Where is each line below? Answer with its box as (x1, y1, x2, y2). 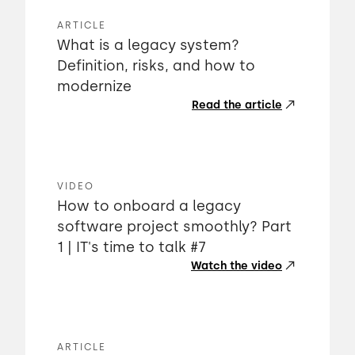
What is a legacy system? (57, 36, 239, 54)
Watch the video (191, 259, 282, 273)
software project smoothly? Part (57, 218, 292, 235)
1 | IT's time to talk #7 (57, 239, 206, 256)
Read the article (192, 98, 282, 112)
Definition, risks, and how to (57, 57, 255, 74)
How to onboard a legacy (57, 197, 241, 215)
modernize (57, 78, 132, 95)
